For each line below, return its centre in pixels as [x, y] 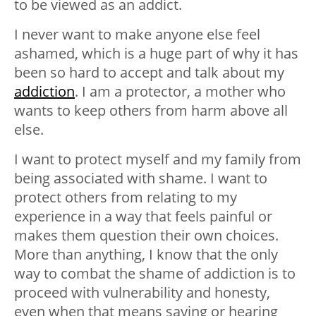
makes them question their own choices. [146, 236]
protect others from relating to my [126, 197]
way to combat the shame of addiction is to [155, 274]
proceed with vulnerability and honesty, [142, 293]
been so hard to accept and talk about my [149, 73]
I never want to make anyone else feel [137, 35]
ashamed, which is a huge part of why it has [156, 54]
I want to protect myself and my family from [158, 159]
